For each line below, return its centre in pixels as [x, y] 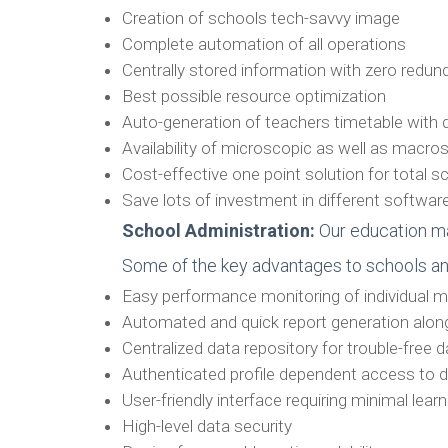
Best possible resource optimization [254, 96]
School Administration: [220, 230]
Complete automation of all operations [264, 44]
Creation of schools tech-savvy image [261, 18]
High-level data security [207, 426]
